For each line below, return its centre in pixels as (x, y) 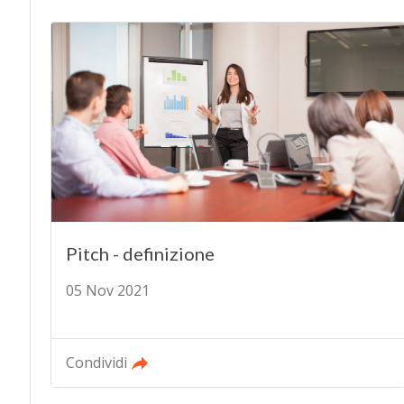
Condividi (96, 362)
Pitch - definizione (140, 253)
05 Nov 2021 (107, 290)
